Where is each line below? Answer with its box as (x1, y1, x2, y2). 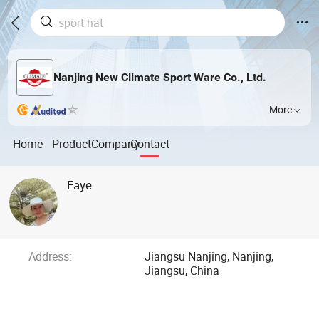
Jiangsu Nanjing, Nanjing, (145, 249, 274, 265)
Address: (28, 249, 72, 265)
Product (52, 135, 92, 152)
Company (91, 135, 140, 152)
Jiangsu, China (145, 263, 220, 279)
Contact (130, 135, 170, 152)
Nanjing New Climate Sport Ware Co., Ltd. (53, 70, 266, 85)
